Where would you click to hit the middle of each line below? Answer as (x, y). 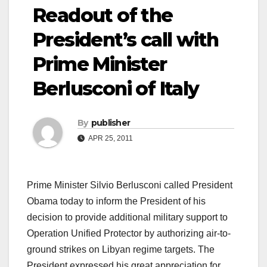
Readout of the (103, 15)
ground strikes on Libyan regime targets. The (121, 250)
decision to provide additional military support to (127, 218)
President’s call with (126, 40)
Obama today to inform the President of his (116, 201)
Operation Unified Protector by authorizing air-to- (129, 234)
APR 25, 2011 (110, 139)
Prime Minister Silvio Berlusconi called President (130, 185)
